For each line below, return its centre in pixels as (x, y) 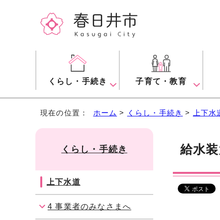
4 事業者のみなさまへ (90, 207)
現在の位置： (67, 113)
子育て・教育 (161, 81)
